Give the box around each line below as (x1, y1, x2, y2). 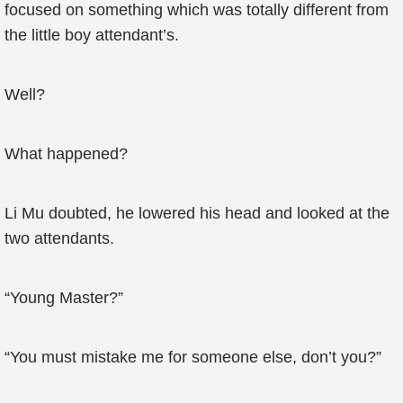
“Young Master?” (4, 289, 123, 307)
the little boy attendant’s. (4, 26, 179, 44)
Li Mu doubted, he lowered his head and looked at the (4, 204, 390, 222)
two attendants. (4, 229, 114, 247)
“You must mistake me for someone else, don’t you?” (4, 348, 381, 366)
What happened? (4, 145, 128, 163)
